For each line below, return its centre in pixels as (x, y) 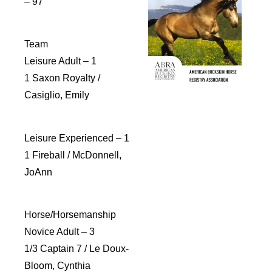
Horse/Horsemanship (70, 215)
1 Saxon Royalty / (62, 78)
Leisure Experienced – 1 (77, 138)
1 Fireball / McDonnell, (73, 155)
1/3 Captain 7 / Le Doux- (76, 249)
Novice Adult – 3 (59, 232)
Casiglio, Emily (57, 95)
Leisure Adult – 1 (60, 61)
